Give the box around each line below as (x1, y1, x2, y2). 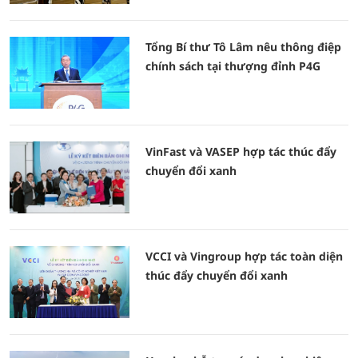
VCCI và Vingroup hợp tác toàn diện (145, 249, 343, 264)
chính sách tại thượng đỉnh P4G (145, 58, 320, 74)
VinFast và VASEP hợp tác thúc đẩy (145, 144, 336, 159)
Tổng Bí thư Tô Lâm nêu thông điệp (145, 39, 341, 54)
